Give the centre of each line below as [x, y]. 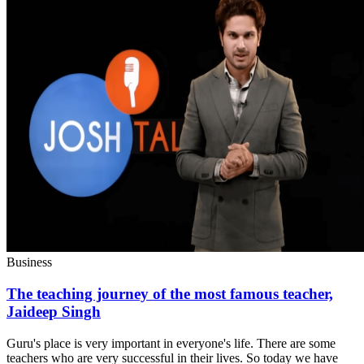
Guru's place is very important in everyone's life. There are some [171, 343]
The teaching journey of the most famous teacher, [170, 293]
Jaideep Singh [54, 311]
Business [29, 262]
